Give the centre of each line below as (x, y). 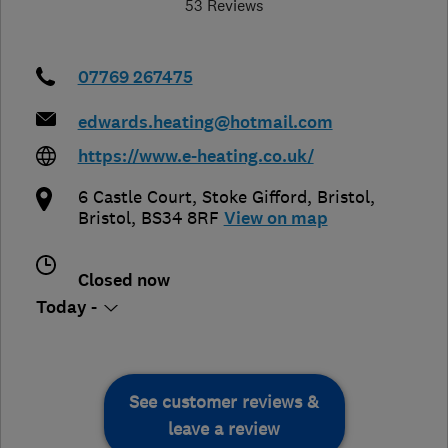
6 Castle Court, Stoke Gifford (192, 197)
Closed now (123, 281)
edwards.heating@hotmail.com (205, 123)
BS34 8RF (179, 218)
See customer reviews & (224, 402)
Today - (68, 308)
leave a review (224, 429)
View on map (275, 219)
